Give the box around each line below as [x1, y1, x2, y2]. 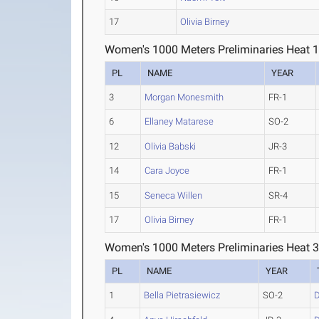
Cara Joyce [145, 165, 190, 176]
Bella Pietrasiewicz [144, 290, 221, 300]
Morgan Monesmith [145, 92, 224, 103]
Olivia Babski [145, 141, 197, 152]
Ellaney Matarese [145, 116, 214, 127]
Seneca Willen [145, 190, 203, 201]
